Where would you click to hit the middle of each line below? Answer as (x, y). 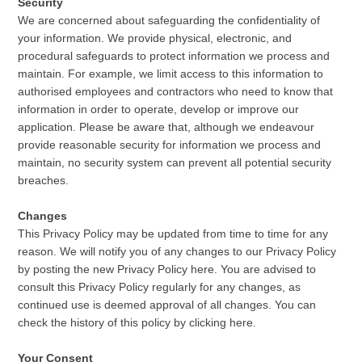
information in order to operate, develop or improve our (159, 109)
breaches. (44, 180)
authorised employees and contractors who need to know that (176, 91)
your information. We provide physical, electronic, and (155, 38)
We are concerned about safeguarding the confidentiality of (169, 20)
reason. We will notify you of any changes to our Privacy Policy (177, 251)
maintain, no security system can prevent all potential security (175, 162)
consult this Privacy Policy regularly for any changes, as (160, 287)
